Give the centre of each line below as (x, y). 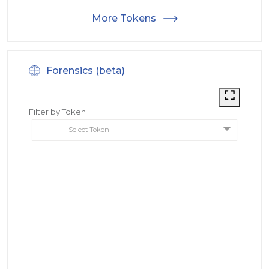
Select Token (89, 129)
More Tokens (124, 18)
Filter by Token (57, 111)
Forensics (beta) (86, 70)
